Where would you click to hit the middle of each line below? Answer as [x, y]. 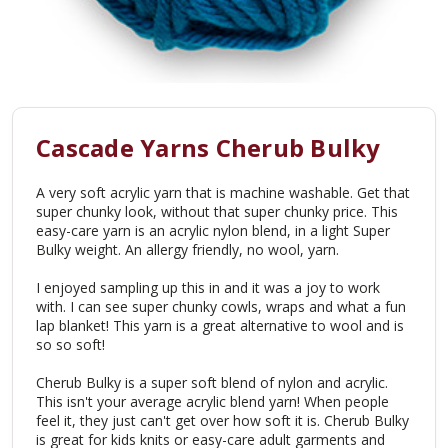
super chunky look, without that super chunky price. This [217, 211]
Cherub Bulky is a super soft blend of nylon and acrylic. [212, 382]
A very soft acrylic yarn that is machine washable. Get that [223, 192]
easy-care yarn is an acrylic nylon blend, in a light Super [213, 230]
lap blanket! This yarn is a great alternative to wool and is [220, 325]
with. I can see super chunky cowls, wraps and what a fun [221, 306]
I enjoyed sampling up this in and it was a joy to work [208, 287]
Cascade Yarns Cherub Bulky [208, 147]
